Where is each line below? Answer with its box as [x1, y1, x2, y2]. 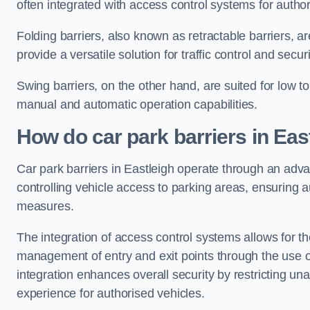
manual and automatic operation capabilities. [17, 98, 258, 111]
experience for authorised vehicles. [17, 286, 205, 300]
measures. [17, 199, 74, 213]
